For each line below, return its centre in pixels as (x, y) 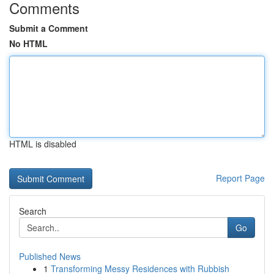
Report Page (240, 178)
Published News (50, 256)
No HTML (28, 43)
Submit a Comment (49, 28)
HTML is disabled (43, 144)
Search (33, 211)
